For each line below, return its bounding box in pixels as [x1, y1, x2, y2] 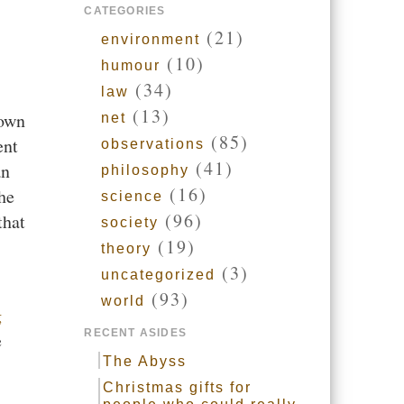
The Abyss [103, 353, 188, 369]
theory [101, 241, 152, 256]
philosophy [101, 162, 190, 178]
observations [101, 136, 206, 151]
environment [101, 32, 201, 47]
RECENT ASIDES [84, 326, 188, 339]
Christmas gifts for [103, 380, 252, 395]
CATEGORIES [84, 5, 166, 17]
